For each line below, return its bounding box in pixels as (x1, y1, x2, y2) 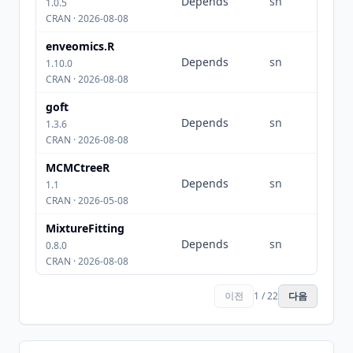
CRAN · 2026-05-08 (46, 194, 128, 207)
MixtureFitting (46, 221, 124, 236)
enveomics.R (46, 39, 114, 54)
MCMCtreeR (46, 160, 110, 175)
